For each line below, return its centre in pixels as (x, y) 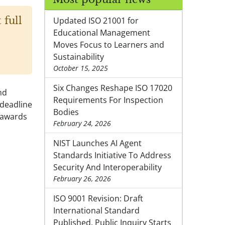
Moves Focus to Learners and (109, 45)
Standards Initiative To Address (112, 155)
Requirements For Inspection (108, 100)
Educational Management (102, 33)
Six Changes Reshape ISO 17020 (113, 88)
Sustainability (79, 57)
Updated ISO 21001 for (96, 21)
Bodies (66, 112)
